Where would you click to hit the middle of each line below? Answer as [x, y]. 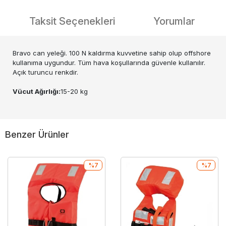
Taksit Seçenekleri [72, 21]
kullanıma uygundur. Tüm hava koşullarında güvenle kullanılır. [109, 63]
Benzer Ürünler [37, 134]
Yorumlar [174, 21]
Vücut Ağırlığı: [37, 91]
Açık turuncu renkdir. [45, 72]
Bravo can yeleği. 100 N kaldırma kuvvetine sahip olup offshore [112, 53]
